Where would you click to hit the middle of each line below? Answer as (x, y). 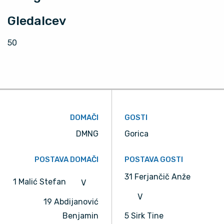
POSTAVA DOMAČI (66, 160)
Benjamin (80, 216)
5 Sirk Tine (144, 216)
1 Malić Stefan (40, 182)
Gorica (136, 134)
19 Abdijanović (71, 202)
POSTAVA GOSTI (154, 160)
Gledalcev (37, 21)
